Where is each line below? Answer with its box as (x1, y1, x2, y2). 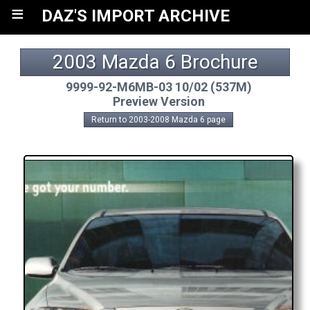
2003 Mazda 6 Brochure (52, 51, 258, 73)
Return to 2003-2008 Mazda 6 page (91, 115, 226, 125)
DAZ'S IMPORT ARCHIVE (42, 6, 230, 26)
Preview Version (112, 94, 205, 109)
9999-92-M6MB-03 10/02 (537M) (65, 80, 252, 94)
